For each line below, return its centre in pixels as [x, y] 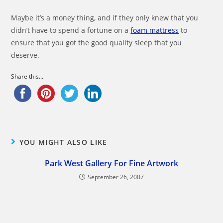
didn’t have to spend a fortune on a [71, 30]
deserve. [25, 55]
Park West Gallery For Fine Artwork [111, 163]
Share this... [27, 76]
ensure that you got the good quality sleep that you [97, 43]
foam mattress [155, 30]
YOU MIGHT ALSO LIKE [63, 142]
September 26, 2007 [116, 177]
